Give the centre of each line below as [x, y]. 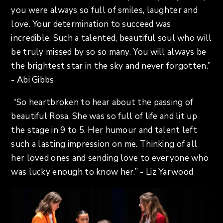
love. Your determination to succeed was [91, 24]
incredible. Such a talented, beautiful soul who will [111, 38]
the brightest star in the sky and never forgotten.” [111, 66]
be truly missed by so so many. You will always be [109, 52]
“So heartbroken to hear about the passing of [102, 103]
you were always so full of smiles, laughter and [104, 10]
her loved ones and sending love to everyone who [110, 158]
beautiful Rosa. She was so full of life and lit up [104, 116]
